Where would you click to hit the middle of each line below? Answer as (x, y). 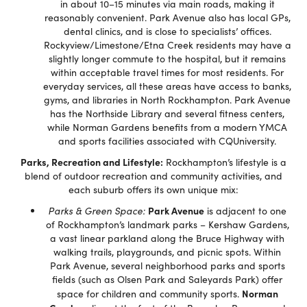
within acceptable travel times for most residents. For (167, 72)
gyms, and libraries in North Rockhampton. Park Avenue (167, 100)
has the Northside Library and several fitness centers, (167, 113)
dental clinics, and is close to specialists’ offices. (167, 31)
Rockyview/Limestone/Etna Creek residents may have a (167, 45)
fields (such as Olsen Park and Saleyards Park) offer (167, 279)
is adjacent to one (245, 211)
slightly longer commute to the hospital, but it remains (167, 59)
